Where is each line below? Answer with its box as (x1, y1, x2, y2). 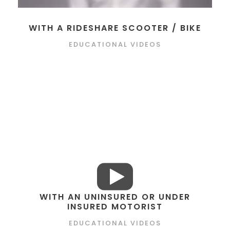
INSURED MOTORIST (67, 201, 163, 213)
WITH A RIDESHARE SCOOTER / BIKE (29, 22, 201, 34)
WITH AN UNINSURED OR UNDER (40, 191, 190, 203)
